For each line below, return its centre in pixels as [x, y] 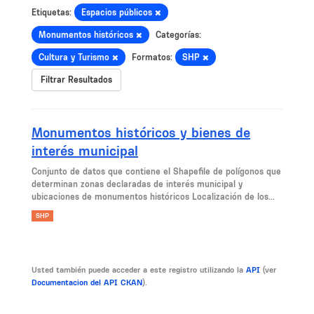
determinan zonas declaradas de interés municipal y [137, 184]
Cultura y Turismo [75, 57]
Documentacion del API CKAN [87, 282]
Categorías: [178, 35]
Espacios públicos [118, 12]
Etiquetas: [52, 12]
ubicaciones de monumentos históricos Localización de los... [153, 197]
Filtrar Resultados [76, 80]
